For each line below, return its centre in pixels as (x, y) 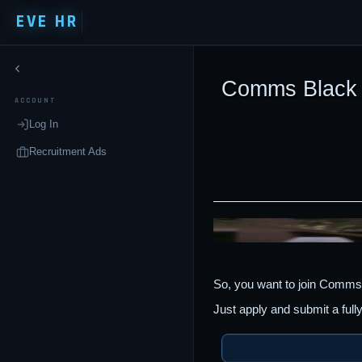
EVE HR (47, 22)
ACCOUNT (36, 101)
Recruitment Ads (68, 152)
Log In (44, 124)
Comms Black (289, 89)
